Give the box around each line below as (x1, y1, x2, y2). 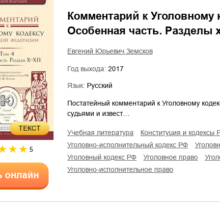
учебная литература (72, 129, 134, 137)
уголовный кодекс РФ (71, 153, 137, 161)
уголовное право (147, 153, 198, 161)
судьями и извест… (67, 110, 130, 117)
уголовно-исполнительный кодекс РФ (71, 141, 188, 149)
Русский (87, 82, 112, 89)
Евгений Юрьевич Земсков (67, 47, 153, 55)
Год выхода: (67, 65, 108, 73)
